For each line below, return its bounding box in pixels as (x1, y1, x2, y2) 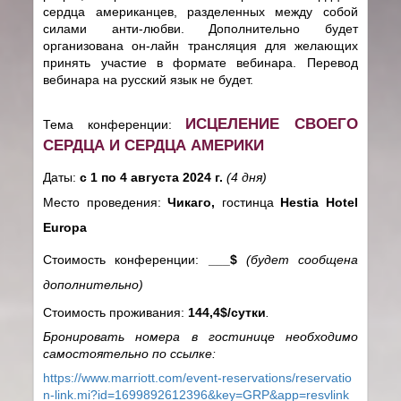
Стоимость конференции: (43, 252, 209, 267)
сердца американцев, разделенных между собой (43, 4, 358, 19)
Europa (43, 219, 88, 235)
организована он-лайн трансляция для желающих (43, 38, 358, 53)
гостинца (221, 194, 274, 209)
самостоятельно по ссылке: (43, 346, 217, 361)
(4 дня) (226, 169, 268, 184)
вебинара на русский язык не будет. (43, 72, 254, 87)
